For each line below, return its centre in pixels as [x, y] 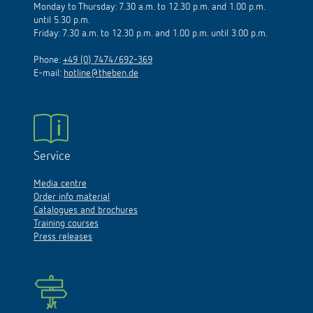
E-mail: [49, 60]
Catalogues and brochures [86, 197]
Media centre [60, 171]
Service [52, 144]
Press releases [63, 224]
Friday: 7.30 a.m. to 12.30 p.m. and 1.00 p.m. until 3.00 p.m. [151, 21]
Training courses [66, 211]
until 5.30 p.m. [62, 7]
